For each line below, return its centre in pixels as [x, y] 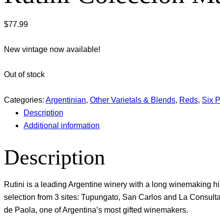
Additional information [62, 125]
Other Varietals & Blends [133, 100]
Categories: [25, 100]
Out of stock [24, 75]
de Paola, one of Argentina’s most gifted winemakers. [96, 210]
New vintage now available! [52, 50]
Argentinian [66, 100]
